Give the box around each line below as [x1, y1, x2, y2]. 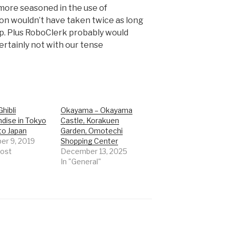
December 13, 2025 [61, 147, 128, 156]
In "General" [61, 157, 102, 166]
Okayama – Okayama [61, 106, 133, 115]
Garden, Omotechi [61, 126, 123, 136]
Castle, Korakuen [61, 116, 120, 125]
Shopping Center [61, 137, 119, 146]
